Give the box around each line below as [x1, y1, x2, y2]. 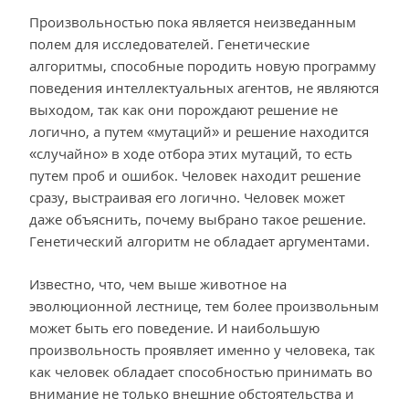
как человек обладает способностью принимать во [29, 362, 372, 381]
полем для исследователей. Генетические [29, 35, 309, 54]
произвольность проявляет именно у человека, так [29, 340, 375, 359]
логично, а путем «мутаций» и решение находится [29, 122, 369, 142]
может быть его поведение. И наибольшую [29, 318, 320, 337]
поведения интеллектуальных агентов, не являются [29, 79, 379, 98]
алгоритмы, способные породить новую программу [29, 57, 376, 76]
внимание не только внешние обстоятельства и [29, 383, 354, 403]
